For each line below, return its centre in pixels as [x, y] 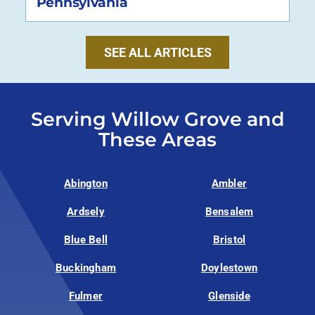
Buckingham [86, 268]
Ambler [229, 184]
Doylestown [229, 268]
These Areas [157, 139]
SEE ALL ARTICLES [157, 53]
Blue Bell [86, 240]
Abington [86, 184]
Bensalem [229, 212]
